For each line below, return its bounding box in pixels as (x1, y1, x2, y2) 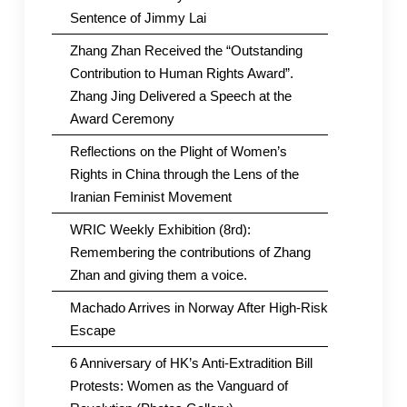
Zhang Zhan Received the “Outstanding (69, 42, 303, 58)
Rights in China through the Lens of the (69, 165, 299, 182)
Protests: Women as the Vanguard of (69, 377, 288, 393)
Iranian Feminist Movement (69, 188, 232, 204)
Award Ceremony (69, 110, 174, 126)
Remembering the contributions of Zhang (69, 243, 311, 260)
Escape (69, 322, 115, 338)
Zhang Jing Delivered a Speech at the (69, 87, 292, 104)
